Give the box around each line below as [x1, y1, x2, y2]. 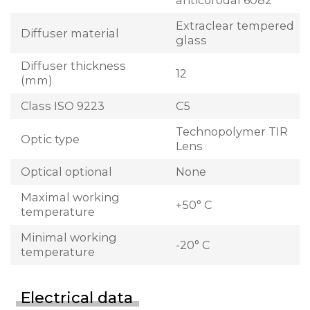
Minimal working [21, 230, 117, 245]
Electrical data [21, 289, 133, 308]
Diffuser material [21, 26, 119, 40]
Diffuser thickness [21, 59, 126, 73]
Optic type [21, 131, 80, 146]
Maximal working [21, 190, 120, 205]
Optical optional [21, 165, 112, 179]
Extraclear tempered [176, 19, 294, 33]
